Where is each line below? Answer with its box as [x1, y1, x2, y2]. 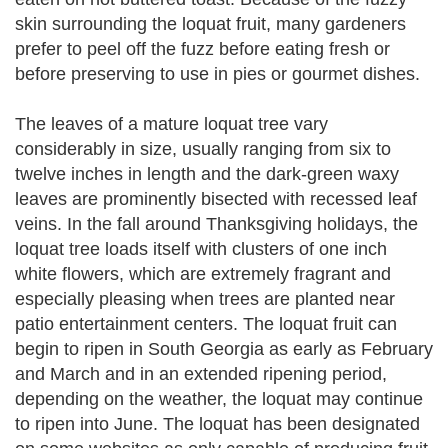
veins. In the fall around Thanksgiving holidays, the [15, 214, 418, 234]
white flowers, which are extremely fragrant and [15, 264, 391, 284]
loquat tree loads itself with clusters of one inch [15, 239, 387, 259]
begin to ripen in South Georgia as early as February [15, 339, 433, 359]
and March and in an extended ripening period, [15, 364, 387, 384]
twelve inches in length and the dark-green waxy [15, 164, 399, 184]
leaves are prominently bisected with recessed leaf [15, 189, 417, 209]
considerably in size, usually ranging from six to [15, 139, 391, 159]
